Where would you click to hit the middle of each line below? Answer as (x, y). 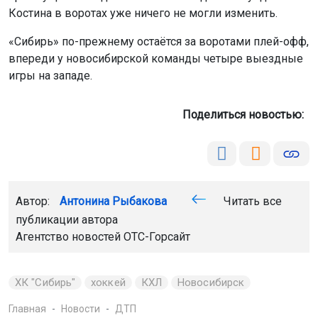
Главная (27, 309)
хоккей (108, 283)
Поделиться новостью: (246, 115)
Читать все (251, 202)
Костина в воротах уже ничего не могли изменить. (143, 13)
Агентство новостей (70, 237)
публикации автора (67, 220)
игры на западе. (50, 76)
